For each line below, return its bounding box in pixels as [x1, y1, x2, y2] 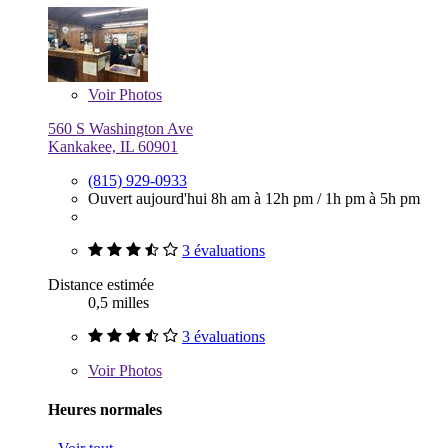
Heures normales [48, 400, 162, 418]
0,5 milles [88, 293, 149, 311]
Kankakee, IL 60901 [48, 137, 178, 155]
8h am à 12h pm [211, 189, 317, 207]
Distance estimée [48, 275, 154, 293]
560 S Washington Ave [48, 119, 193, 137]
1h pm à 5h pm [325, 189, 420, 207]
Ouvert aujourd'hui [88, 189, 211, 207]
